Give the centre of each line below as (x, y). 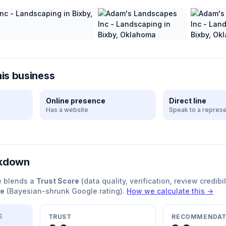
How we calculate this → (170, 191)
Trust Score (58, 181)
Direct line (188, 101)
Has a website (67, 110)
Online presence (75, 101)
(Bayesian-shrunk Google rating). (65, 191)
